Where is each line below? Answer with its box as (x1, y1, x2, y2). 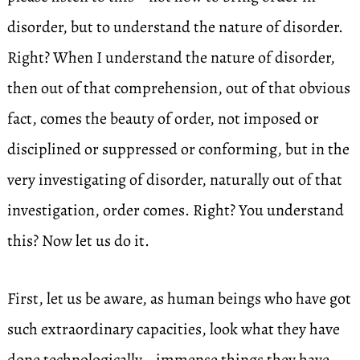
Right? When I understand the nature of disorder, (6, 47, 335, 68)
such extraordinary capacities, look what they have (6, 318, 340, 340)
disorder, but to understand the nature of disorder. (6, 16, 343, 38)
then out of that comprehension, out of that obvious (6, 77, 350, 99)
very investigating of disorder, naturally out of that (6, 169, 342, 190)
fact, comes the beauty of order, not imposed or (6, 108, 319, 129)
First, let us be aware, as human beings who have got (6, 288, 351, 309)
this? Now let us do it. (6, 230, 149, 252)
